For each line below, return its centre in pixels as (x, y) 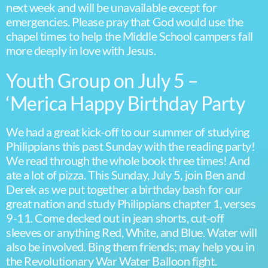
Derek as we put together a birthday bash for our (124, 189)
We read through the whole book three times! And (128, 160)
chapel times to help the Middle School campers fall (130, 36)
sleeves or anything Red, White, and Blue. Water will (132, 232)
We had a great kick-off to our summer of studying (128, 132)
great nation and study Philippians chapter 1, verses (131, 203)
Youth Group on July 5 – (102, 80)
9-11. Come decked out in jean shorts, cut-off (115, 218)
